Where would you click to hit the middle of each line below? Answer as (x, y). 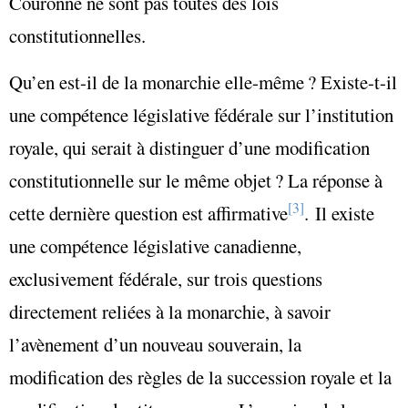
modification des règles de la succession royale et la (200, 377)
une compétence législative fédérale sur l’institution (201, 114)
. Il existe (339, 213)
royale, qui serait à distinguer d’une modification (189, 147)
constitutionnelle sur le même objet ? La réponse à (196, 180)
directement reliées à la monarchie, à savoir (170, 311)
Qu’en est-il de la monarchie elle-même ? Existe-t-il (203, 82)
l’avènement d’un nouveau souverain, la (155, 344)
